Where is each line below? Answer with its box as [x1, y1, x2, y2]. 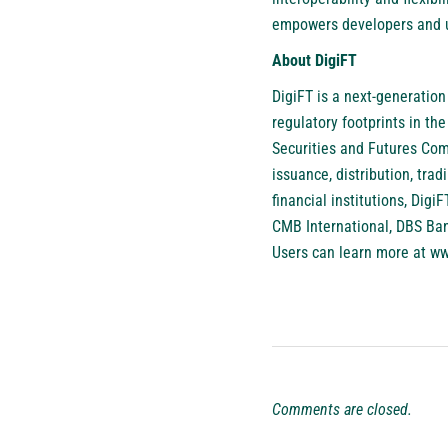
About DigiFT [272, 50, 357, 70]
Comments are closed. [272, 399, 412, 419]
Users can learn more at [272, 242, 430, 262]
